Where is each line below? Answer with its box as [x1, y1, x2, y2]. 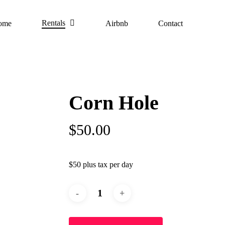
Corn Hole [68, 91, 159, 115]
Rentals [42, 19, 65, 28]
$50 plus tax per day [68, 160, 133, 169]
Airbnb [105, 19, 128, 28]
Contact [158, 19, 183, 28]
